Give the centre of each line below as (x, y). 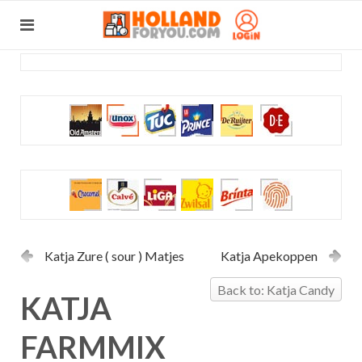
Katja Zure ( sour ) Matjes (114, 256)
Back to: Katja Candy (276, 290)
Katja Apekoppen (269, 256)
